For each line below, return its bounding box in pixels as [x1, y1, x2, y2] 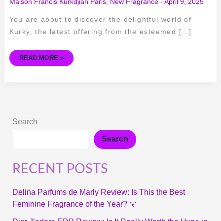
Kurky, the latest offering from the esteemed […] [9, 28, 192, 36]
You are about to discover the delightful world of [9, 15, 192, 24]
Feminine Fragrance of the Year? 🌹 [12, 199, 137, 208]
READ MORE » [19, 54, 64, 62]
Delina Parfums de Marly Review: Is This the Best [12, 187, 185, 196]
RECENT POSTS [12, 162, 108, 176]
